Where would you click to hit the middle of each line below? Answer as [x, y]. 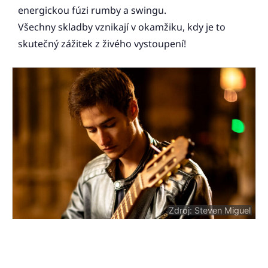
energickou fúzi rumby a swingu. [92, 10]
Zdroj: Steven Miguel [209, 210]
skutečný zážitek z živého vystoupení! [102, 44]
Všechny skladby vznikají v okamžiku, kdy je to [122, 27]
